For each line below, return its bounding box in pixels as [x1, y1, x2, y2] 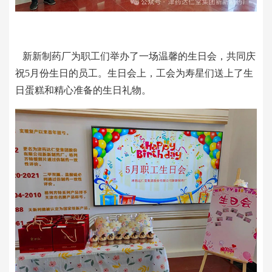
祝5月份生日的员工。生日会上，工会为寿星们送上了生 [15, 67, 253, 78]
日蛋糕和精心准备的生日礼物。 [15, 84, 151, 95]
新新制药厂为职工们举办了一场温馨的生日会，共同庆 [15, 50, 256, 61]
